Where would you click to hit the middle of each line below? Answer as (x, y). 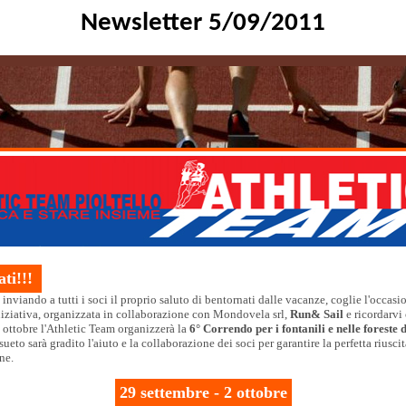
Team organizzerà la (138, 329)
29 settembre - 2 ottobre (203, 392)
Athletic (66, 329)
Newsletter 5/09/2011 (203, 23)
